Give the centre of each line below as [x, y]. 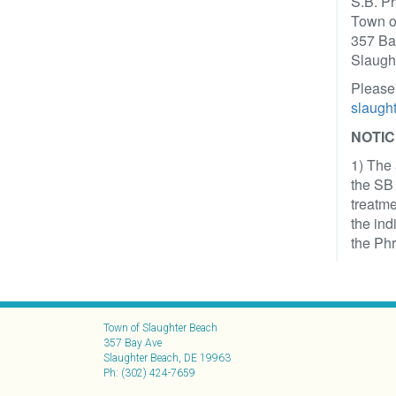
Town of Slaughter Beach [160, 328]
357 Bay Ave [133, 343]
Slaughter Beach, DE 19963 [167, 358]
